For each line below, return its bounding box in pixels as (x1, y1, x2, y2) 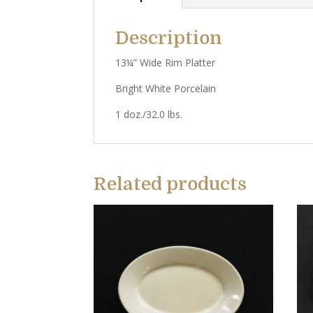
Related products (94, 174, 247, 194)
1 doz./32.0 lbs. (115, 108, 183, 121)
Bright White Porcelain (115, 82, 217, 95)
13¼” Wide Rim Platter (115, 56, 216, 69)
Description (115, 28, 223, 48)
